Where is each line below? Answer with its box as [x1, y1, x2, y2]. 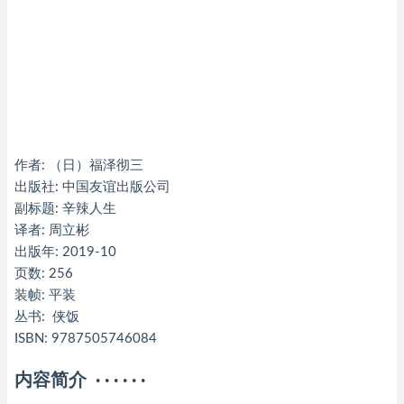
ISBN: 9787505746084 [14, 332, 157, 345]
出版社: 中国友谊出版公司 [14, 180, 170, 194]
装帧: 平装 [14, 289, 76, 302]
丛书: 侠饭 [14, 310, 79, 324]
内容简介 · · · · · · [14, 372, 145, 390]
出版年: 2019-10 [14, 245, 116, 259]
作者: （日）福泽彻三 [14, 159, 143, 172]
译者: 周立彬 [14, 224, 89, 237]
